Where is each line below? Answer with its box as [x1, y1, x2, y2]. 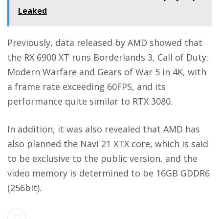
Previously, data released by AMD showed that [7, 37, 202, 49]
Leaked [18, 5, 47, 17]
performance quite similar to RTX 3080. [7, 95, 173, 108]
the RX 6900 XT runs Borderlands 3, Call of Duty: [7, 51, 208, 64]
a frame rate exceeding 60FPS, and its [7, 81, 166, 93]
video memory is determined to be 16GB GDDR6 [7, 167, 210, 179]
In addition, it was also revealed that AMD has [7, 123, 200, 135]
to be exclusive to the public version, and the [7, 153, 197, 165]
